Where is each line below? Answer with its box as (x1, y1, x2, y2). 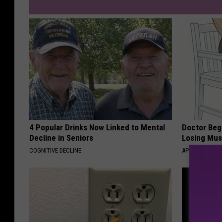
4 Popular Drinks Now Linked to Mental (29, 122, 165, 132)
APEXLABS (182, 146, 209, 154)
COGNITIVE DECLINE (29, 146, 81, 154)
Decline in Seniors (29, 132, 93, 143)
